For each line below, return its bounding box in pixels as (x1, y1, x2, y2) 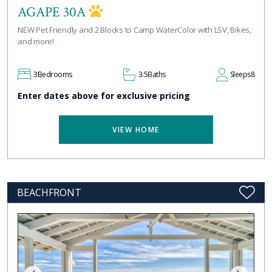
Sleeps (229, 69, 251, 80)
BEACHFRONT (17, 186, 81, 200)
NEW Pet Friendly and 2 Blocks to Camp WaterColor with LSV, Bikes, (18, 24, 251, 36)
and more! (18, 36, 54, 47)
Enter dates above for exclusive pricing (18, 90, 190, 102)
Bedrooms (37, 69, 72, 80)
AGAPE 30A (18, 3, 89, 22)
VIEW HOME (112, 124, 160, 135)
